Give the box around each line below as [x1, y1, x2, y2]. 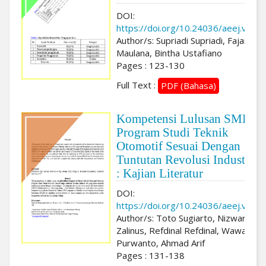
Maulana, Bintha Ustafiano [116, 46, 222, 59]
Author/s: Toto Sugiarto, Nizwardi [116, 211, 253, 224]
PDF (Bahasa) [161, 80, 216, 91]
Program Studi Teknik [116, 125, 229, 140]
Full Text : [116, 78, 158, 91]
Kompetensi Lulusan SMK [116, 111, 251, 126]
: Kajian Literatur [116, 166, 203, 180]
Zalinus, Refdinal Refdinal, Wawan [116, 224, 251, 236]
